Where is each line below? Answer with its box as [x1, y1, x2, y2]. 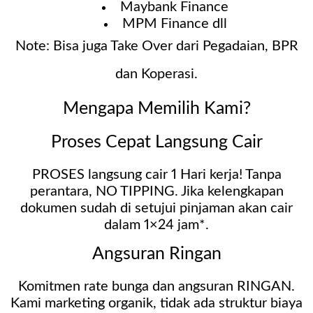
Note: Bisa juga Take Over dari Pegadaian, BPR [15, 38, 298, 53]
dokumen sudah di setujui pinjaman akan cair [20, 201, 293, 216]
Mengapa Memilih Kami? [62, 99, 251, 117]
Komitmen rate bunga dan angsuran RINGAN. [18, 279, 295, 293]
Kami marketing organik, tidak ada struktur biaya [10, 296, 303, 310]
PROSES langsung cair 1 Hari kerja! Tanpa [31, 168, 282, 182]
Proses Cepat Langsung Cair [50, 133, 263, 152]
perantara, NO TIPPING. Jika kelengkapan [29, 184, 284, 199]
